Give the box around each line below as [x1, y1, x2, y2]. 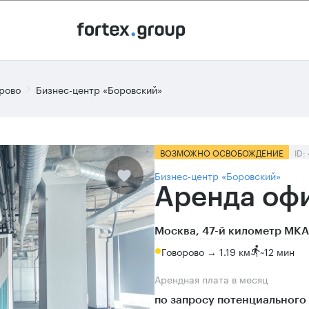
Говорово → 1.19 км [161, 243, 250, 259]
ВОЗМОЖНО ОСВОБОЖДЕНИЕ [160, 146, 283, 159]
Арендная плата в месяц [161, 271, 268, 286]
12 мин [264, 243, 295, 259]
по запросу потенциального [154, 295, 306, 306]
